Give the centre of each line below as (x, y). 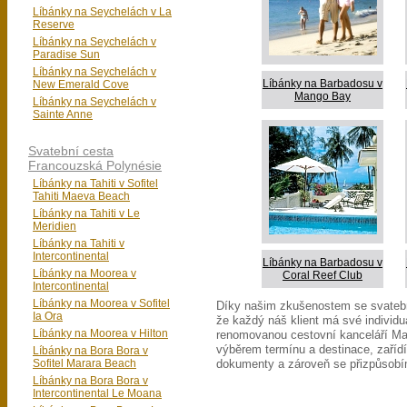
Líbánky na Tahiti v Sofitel (95, 184)
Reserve (54, 25)
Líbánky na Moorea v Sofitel (101, 303)
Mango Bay (323, 96)
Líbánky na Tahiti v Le (86, 213)
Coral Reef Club (323, 275)
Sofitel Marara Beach (84, 363)
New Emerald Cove (81, 84)
